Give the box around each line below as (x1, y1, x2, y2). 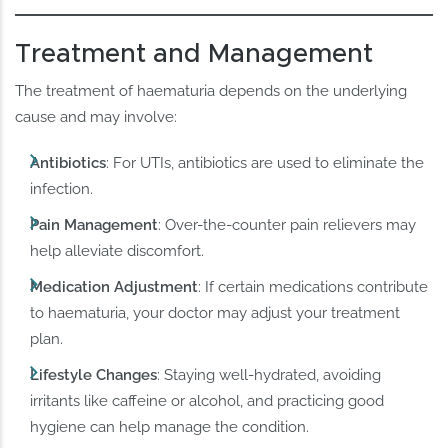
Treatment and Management (15, 40, 374, 67)
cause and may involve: (15, 107, 178, 126)
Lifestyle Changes (30, 366, 158, 385)
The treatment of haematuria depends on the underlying (15, 81, 408, 100)
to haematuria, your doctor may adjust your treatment (30, 304, 401, 323)
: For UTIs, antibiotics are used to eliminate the (106, 153, 425, 172)
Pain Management (30, 215, 159, 234)
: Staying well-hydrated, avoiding (157, 366, 382, 385)
